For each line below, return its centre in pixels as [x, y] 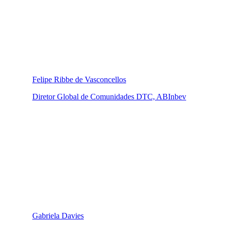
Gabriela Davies [58, 215]
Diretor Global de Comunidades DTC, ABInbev [109, 96]
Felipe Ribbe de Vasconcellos [79, 79]
